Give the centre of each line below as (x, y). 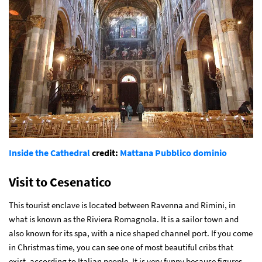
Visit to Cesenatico (60, 182)
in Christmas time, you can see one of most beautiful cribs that (121, 247)
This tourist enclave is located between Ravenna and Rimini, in (122, 205)
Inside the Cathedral (49, 152)
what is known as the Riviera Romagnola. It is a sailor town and (124, 219)
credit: (105, 152)
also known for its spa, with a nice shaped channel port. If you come (131, 233)
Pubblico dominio (191, 152)
